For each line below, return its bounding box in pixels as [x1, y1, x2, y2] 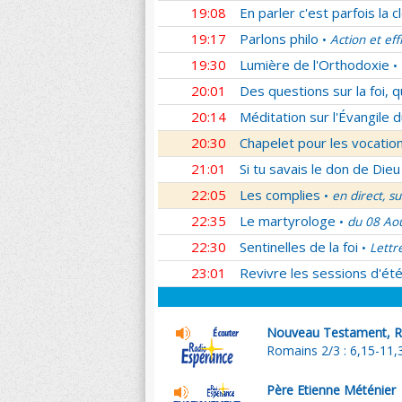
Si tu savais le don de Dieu [240, 160, 400, 178]
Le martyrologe [240, 212, 336, 230]
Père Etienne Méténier [267, 381, 397, 398]
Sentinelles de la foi [240, 238, 358, 256]
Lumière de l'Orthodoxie [240, 56, 389, 74]
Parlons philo [240, 30, 319, 48]
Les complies [240, 186, 320, 204]
